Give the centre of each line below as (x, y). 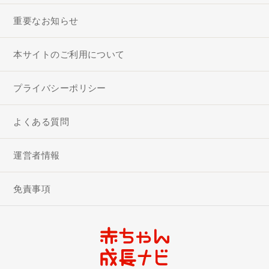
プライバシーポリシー (60, 88)
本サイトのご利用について (69, 55)
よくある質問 (41, 122)
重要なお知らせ (46, 21)
